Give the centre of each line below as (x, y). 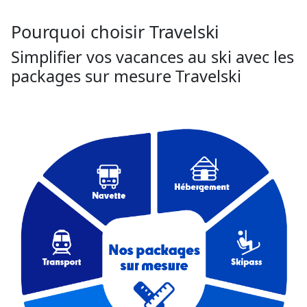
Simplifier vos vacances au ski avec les (152, 57)
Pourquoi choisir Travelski (115, 31)
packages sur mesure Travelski (126, 76)
